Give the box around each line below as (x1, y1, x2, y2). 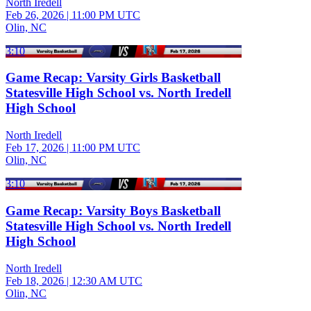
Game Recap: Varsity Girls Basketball (6, 70, 221, 85)
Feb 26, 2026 (6, 8, 64, 21)
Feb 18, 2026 (6, 274, 64, 287)
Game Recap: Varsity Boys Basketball (6, 203, 221, 218)
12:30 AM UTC (72, 274, 142, 287)
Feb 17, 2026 (6, 142, 64, 154)
